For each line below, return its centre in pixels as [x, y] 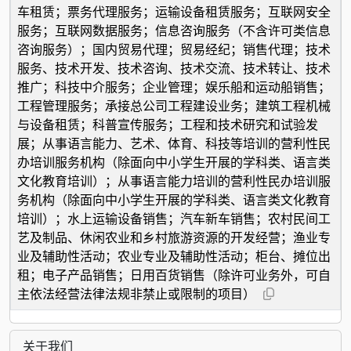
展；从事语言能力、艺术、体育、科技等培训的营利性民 [174, 143]
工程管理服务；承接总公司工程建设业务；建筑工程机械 [174, 105]
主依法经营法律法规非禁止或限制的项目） [136, 293]
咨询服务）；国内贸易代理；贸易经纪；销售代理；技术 [174, 49]
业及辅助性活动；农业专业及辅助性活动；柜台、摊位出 [174, 256]
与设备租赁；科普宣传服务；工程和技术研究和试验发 [168, 124]
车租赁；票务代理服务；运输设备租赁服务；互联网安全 [174, 11]
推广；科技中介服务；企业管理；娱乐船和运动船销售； [174, 87]
